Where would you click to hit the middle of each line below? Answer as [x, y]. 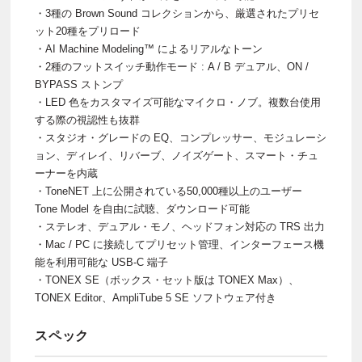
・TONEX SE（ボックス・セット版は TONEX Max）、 [167, 280]
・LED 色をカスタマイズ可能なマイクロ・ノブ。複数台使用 [178, 103]
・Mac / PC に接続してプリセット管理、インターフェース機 [179, 245]
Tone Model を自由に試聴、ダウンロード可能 [142, 209]
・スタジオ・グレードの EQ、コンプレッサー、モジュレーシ [181, 138]
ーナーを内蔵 [66, 174]
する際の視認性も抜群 [87, 120]
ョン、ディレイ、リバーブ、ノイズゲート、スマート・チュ [177, 156]
